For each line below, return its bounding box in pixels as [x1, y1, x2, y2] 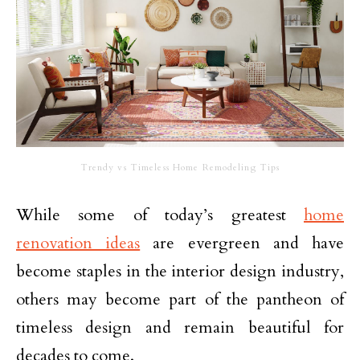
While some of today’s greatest [16, 203, 304, 226]
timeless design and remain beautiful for [16, 316, 344, 338]
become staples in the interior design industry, [16, 260, 344, 282]
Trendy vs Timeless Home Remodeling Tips [80, 161, 280, 174]
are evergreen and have [140, 231, 345, 254]
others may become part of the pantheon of [16, 288, 344, 310]
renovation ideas [16, 231, 141, 254]
